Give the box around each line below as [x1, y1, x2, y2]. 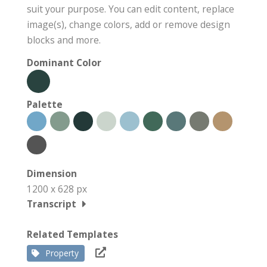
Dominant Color [27, 56, 101, 70]
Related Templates [27, 228, 118, 241]
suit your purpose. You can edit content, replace [27, 2, 234, 16]
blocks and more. [27, 33, 101, 47]
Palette [27, 98, 63, 111]
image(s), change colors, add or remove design [27, 18, 230, 32]
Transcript [27, 197, 76, 211]
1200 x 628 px [27, 182, 87, 196]
